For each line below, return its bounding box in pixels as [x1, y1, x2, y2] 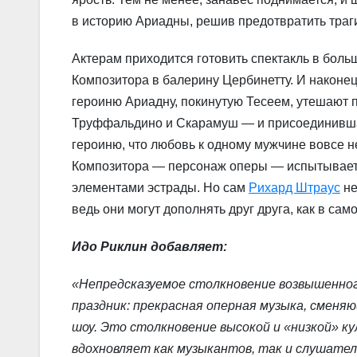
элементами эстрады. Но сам [72, 181, 249, 195]
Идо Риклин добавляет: [72, 240, 230, 254]
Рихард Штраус [249, 181, 340, 195]
